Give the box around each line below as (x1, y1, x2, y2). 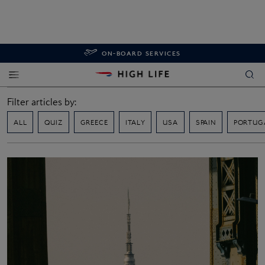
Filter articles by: (7, 96, 76, 108)
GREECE (80, 118, 108, 127)
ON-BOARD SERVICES (102, 49, 181, 57)
